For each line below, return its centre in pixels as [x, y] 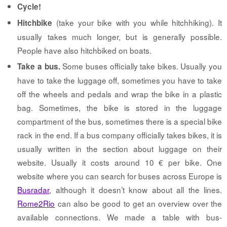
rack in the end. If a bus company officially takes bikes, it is [120, 135]
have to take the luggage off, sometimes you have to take [120, 80]
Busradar [33, 190]
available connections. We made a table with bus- [120, 217]
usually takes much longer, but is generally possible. [120, 37]
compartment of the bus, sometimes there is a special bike [120, 121]
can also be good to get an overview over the [138, 203]
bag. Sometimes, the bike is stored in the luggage [120, 108]
